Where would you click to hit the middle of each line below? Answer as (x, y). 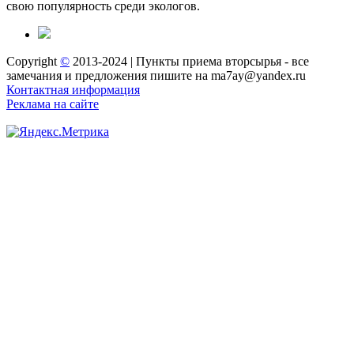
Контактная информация (73, 90)
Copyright (33, 62)
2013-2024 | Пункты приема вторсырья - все (189, 62)
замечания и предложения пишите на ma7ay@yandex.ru (156, 76)
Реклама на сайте (53, 104)
